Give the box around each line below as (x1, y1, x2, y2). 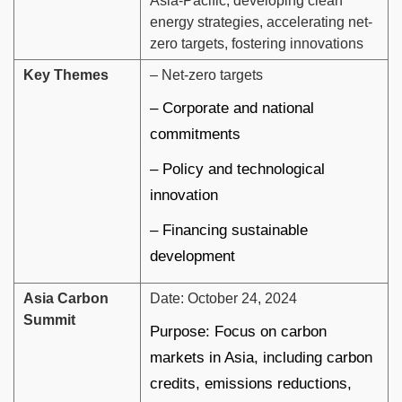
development (150, 248, 235, 266)
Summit (23, 312, 75, 328)
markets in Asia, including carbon (150, 349, 372, 367)
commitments (150, 126, 240, 144)
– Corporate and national (150, 100, 314, 118)
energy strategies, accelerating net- (150, 14, 372, 31)
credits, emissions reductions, (150, 375, 352, 393)
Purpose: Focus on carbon (150, 323, 327, 341)
